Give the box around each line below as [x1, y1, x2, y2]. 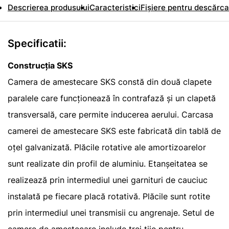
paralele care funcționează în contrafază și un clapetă [8, 93, 216, 103]
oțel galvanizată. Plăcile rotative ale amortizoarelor [8, 142, 206, 152]
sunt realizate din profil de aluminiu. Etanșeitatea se [8, 158, 208, 169]
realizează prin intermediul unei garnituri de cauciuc [8, 175, 208, 185]
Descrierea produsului [8, 3, 89, 12]
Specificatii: [8, 37, 66, 50]
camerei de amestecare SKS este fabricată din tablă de [8, 126, 221, 136]
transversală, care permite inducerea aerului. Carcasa [8, 109, 213, 120]
